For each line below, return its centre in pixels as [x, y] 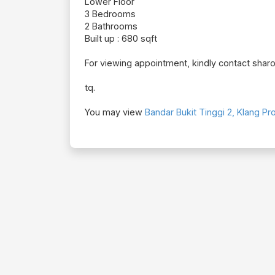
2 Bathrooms [111, 26]
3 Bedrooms [110, 14]
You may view [115, 112]
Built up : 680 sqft [121, 39]
